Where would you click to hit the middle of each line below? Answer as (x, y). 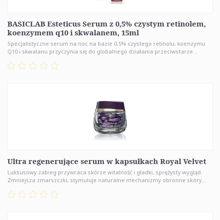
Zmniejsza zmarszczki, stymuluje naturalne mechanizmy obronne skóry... (107, 180)
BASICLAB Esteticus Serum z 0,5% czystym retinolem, (107, 24)
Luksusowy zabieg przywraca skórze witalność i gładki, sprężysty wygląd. (105, 172)
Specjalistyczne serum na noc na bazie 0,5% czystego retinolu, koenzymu (106, 44)
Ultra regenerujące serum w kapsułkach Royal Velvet (107, 161)
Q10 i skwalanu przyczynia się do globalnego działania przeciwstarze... (102, 52)
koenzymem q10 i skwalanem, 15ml (73, 33)
